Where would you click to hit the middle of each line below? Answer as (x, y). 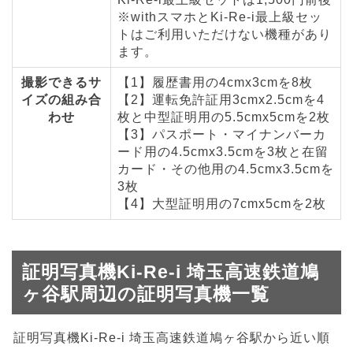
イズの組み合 (61, 100)
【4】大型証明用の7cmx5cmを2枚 (222, 204)
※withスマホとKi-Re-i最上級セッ (220, 17)
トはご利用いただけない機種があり (225, 35)
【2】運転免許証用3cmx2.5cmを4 (221, 100)
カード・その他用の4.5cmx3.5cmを (226, 169)
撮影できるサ (61, 83)
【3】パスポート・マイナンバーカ (222, 135)
